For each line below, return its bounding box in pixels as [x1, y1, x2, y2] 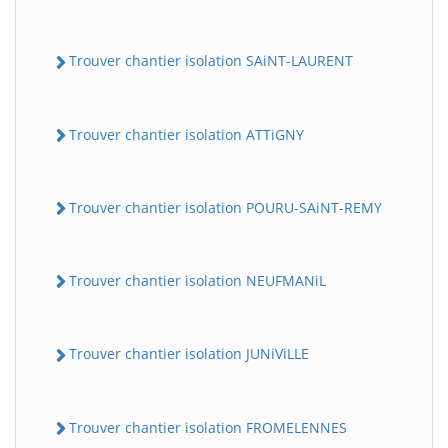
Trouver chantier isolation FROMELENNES [69, 417, 347, 437]
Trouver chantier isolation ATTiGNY [69, 124, 304, 144]
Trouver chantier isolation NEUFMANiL [69, 271, 326, 291]
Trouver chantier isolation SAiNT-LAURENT [69, 51, 353, 71]
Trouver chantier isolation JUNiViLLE [69, 344, 309, 364]
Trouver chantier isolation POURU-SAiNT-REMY [69, 197, 382, 217]
